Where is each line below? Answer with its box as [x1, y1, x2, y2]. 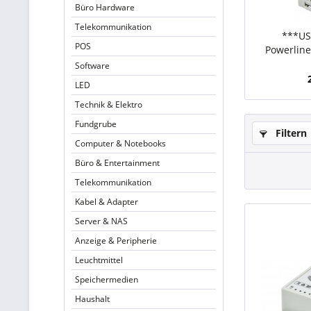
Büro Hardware [75, 1, 135, 13]
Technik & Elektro [75, 99, 142, 110]
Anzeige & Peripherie [75, 235, 157, 246]
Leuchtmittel [75, 254, 123, 266]
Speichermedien [75, 274, 138, 285]
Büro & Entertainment [75, 157, 160, 169]
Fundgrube [75, 118, 117, 130]
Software [75, 60, 110, 72]
